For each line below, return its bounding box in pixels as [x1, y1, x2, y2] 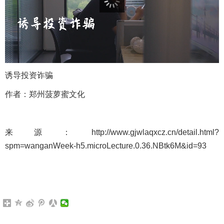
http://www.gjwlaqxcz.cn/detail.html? [91, 128, 219, 136]
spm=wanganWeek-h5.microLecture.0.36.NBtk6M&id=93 [5, 141, 206, 150]
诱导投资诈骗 [5, 71, 53, 79]
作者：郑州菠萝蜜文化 [5, 90, 85, 98]
